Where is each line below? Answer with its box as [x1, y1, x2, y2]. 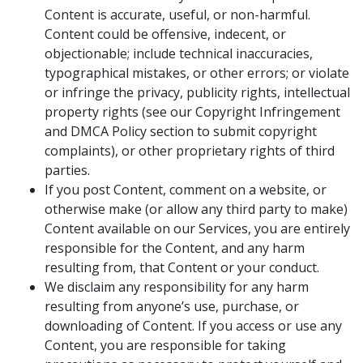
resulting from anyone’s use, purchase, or [45, 297, 299, 315]
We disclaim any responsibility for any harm [45, 278, 309, 296]
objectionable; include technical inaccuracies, [45, 45, 313, 62]
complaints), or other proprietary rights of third [45, 142, 335, 160]
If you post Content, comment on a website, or [45, 181, 327, 199]
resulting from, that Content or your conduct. [45, 258, 319, 276]
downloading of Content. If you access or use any [45, 317, 342, 335]
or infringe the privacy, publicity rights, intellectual [45, 83, 350, 101]
